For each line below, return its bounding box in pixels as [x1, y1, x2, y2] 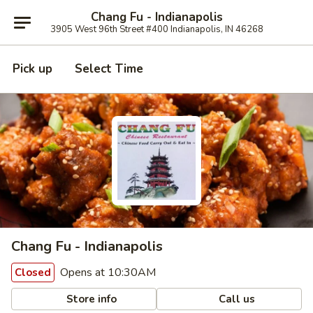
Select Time [75, 61, 143, 77]
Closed [15, 265, 51, 279]
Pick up [13, 61, 52, 77]
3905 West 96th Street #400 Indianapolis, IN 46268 [50, 22, 263, 36]
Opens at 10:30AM [57, 265, 156, 280]
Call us [216, 291, 256, 306]
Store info [64, 291, 117, 306]
